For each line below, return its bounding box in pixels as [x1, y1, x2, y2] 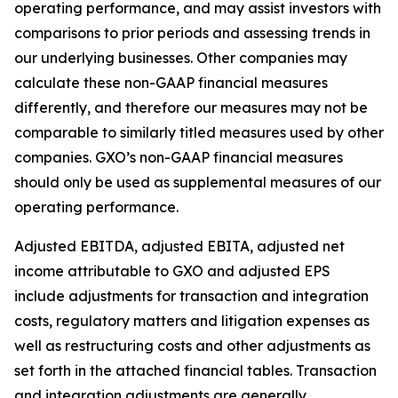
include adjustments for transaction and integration [14, 287, 369, 305]
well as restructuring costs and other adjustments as [14, 337, 370, 354]
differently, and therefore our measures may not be [14, 99, 368, 116]
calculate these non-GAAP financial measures [14, 74, 328, 92]
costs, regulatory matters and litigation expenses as [14, 312, 370, 330]
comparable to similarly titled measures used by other [14, 123, 384, 141]
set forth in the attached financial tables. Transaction [14, 362, 377, 379]
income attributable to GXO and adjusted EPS [14, 262, 330, 280]
